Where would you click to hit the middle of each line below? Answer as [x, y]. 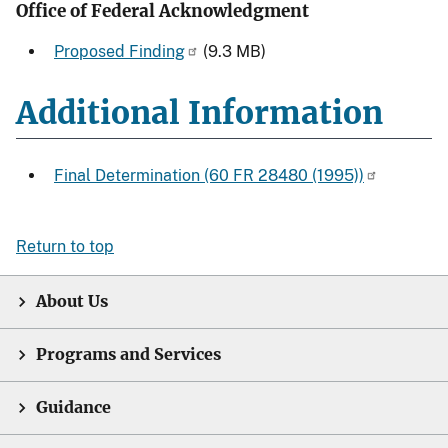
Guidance [73, 407]
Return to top [65, 246]
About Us [72, 301]
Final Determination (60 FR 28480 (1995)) [209, 175]
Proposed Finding [119, 51]
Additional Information [199, 112]
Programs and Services [128, 354]
